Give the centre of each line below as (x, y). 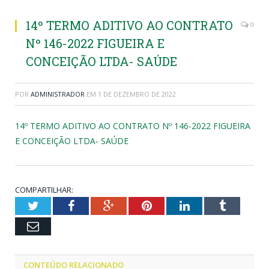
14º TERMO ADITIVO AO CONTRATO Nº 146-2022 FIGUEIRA (133, 125)
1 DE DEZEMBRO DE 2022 (137, 94)
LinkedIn (211, 205)
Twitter (56, 205)
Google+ (135, 205)
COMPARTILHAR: (44, 189)
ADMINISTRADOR (58, 94)
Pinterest (173, 205)
